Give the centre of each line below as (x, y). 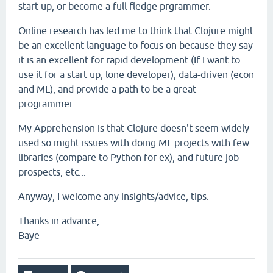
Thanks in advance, (59, 221)
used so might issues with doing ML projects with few (134, 143)
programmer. (47, 104)
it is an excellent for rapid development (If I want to (129, 60)
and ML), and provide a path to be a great (107, 89)
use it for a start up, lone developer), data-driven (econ (136, 74)
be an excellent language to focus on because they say (136, 45)
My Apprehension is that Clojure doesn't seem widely (134, 128)
